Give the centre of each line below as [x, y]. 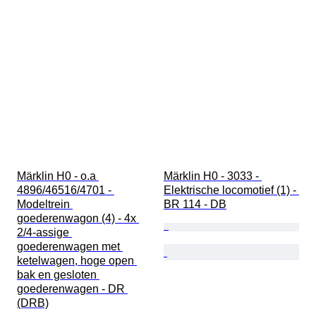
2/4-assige [44, 233]
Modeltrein [45, 205]
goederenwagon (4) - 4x [78, 219]
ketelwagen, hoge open [77, 261]
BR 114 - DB [195, 205]
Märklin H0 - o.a [58, 176]
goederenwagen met [70, 247]
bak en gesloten [58, 275]
